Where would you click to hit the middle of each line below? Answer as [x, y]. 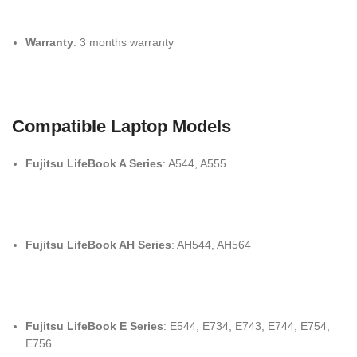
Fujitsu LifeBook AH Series [98, 245]
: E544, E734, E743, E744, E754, [247, 326]
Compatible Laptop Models [122, 126]
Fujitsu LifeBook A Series [94, 163]
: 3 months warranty [124, 42]
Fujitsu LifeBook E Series [94, 326]
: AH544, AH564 [211, 245]
